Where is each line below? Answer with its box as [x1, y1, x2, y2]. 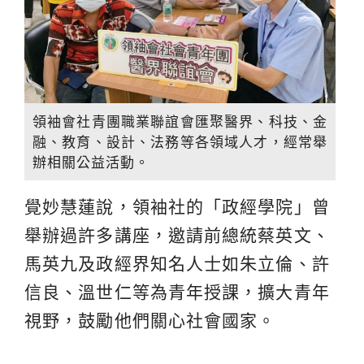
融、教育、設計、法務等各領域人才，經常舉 [32, 132, 327, 152]
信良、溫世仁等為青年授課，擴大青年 [24, 283, 330, 302]
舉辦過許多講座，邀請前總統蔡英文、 [24, 226, 330, 245]
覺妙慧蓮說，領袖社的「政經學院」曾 [24, 197, 330, 217]
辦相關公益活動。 [32, 153, 149, 172]
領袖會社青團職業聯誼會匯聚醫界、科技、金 [32, 112, 327, 132]
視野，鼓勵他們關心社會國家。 [24, 311, 276, 331]
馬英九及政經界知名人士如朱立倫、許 [24, 254, 330, 274]
